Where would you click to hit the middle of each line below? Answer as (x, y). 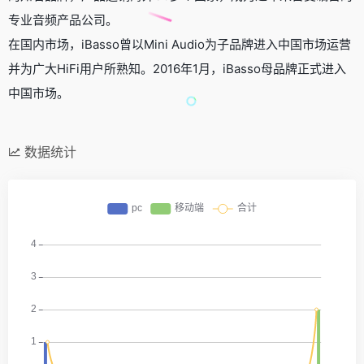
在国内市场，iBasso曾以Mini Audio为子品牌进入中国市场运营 (180, 44)
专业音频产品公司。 (63, 19)
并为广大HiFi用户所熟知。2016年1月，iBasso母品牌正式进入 (177, 68)
